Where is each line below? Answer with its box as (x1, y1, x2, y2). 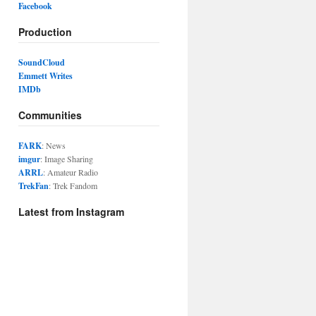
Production (18, 25, 72, 39)
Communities (18, 108, 82, 122)
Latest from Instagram (18, 205, 124, 219)
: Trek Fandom (49, 180, 97, 191)
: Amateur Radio (43, 166, 98, 178)
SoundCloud (18, 56, 65, 68)
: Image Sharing (40, 153, 93, 164)
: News (42, 140, 66, 151)
